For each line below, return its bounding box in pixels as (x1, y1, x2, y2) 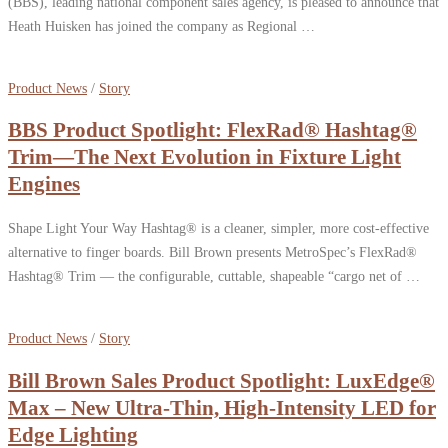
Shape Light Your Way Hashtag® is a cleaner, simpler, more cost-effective (8, 219, 429, 236)
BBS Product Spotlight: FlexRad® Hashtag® (8, 118, 417, 143)
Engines (8, 172, 80, 197)
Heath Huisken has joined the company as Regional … (8, 17, 315, 34)
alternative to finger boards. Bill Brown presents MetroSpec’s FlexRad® (8, 243, 417, 260)
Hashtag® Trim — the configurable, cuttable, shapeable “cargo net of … (8, 267, 420, 284)
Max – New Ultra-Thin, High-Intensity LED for (8, 395, 436, 420)
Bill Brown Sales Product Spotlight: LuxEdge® (8, 368, 435, 393)
